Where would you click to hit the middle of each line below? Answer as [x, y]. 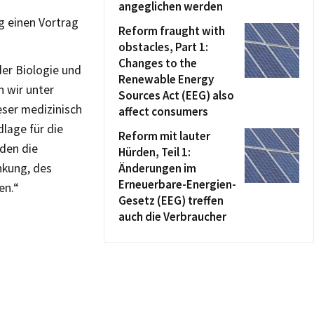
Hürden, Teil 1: [155, 152]
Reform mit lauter [164, 136]
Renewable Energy [166, 79]
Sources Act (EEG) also [176, 95]
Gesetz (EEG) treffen [171, 200]
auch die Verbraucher [172, 217]
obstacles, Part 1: [163, 47]
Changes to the [158, 63]
